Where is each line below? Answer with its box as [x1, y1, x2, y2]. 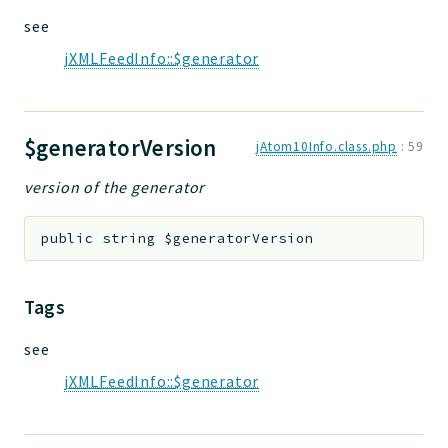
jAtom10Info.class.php [256, 138, 397, 156]
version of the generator [24, 177, 206, 198]
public [41, 230, 94, 248]
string [102, 230, 156, 248]
